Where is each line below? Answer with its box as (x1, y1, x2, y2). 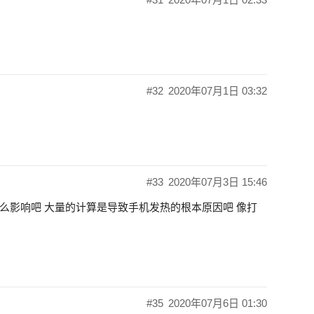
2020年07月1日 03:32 (168, 85, 267, 97)
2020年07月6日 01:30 (168, 297, 267, 310)
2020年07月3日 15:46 (168, 176, 267, 189)
